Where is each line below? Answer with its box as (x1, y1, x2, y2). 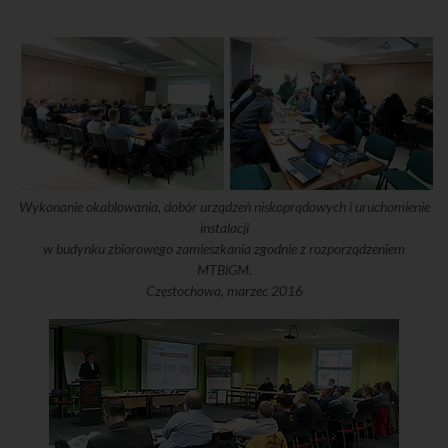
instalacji (199, 219, 249, 236)
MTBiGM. (196, 261, 252, 278)
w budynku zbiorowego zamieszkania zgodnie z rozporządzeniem (43, 240, 405, 257)
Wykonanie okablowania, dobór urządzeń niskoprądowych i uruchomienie (18, 198, 430, 215)
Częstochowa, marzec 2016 (145, 282, 303, 299)
